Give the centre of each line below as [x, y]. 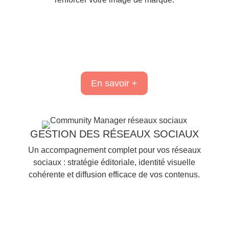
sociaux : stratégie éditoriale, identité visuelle [114, 163]
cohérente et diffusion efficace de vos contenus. [114, 175]
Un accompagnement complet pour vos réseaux [114, 150]
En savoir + [114, 84]
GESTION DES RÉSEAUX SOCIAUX [114, 134]
